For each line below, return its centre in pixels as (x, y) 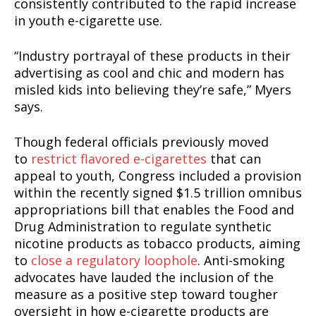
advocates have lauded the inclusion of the (144, 278)
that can (234, 159)
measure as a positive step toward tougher (146, 294)
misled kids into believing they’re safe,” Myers (153, 90)
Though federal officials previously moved (141, 142)
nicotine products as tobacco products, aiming (157, 244)
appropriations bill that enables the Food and (154, 210)
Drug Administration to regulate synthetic (143, 227)
